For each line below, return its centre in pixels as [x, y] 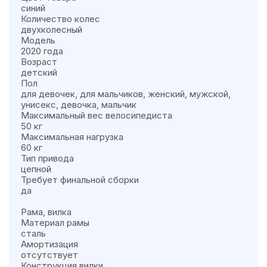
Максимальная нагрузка [72, 137]
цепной [36, 169]
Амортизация [49, 244]
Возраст [39, 62]
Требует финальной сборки [80, 180]
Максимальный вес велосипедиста [97, 116]
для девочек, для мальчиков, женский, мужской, [126, 94]
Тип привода [47, 159]
